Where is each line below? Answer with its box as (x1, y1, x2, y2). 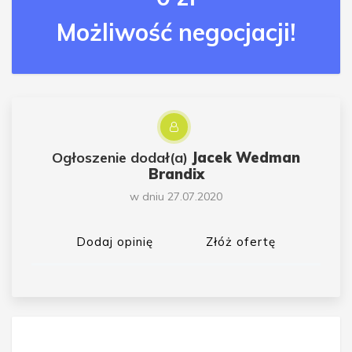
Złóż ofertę (206, 233, 276, 249)
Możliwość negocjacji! (57, 16, 295, 47)
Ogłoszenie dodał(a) (52, 148, 192, 167)
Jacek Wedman (192, 148, 300, 167)
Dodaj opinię (76, 233, 153, 249)
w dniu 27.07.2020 (130, 189, 222, 203)
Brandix (148, 164, 204, 183)
